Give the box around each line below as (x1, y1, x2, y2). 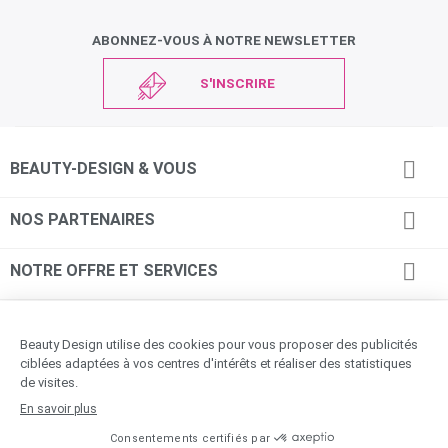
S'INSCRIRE (200, 75, 276, 92)
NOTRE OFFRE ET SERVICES (10, 261, 218, 281)
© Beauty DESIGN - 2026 (153, 371, 295, 386)
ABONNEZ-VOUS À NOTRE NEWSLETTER (92, 31, 356, 48)
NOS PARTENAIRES (10, 210, 155, 230)
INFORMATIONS (10, 312, 129, 332)
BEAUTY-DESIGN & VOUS (10, 159, 197, 179)
